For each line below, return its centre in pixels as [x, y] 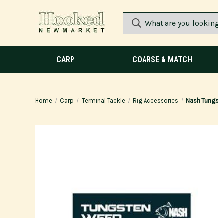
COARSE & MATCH [162, 60]
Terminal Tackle [103, 100]
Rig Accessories [155, 100]
